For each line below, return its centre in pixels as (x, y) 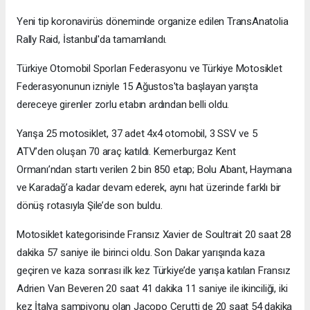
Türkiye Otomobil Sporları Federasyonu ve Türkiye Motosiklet (149, 68)
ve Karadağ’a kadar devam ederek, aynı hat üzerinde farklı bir (149, 187)
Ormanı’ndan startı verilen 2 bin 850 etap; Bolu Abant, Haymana (155, 169)
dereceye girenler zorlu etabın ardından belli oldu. (123, 104)
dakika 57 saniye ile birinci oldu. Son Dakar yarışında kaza (141, 252)
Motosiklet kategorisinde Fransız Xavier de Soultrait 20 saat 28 (154, 234)
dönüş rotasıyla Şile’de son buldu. (90, 205)
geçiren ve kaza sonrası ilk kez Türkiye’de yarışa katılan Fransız (154, 270)
